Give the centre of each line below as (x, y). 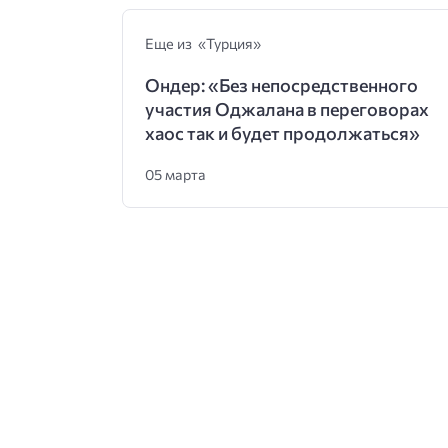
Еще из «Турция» (202, 42)
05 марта (175, 173)
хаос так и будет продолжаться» (282, 132)
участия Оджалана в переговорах (286, 108)
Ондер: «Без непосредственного (281, 84)
